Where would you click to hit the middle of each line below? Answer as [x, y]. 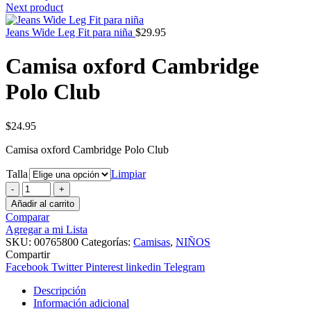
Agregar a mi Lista [47, 229]
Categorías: [107, 242]
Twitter [67, 267]
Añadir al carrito [43, 203]
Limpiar [128, 174]
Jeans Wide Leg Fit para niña [70, 32]
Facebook [27, 267]
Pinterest [104, 267]
